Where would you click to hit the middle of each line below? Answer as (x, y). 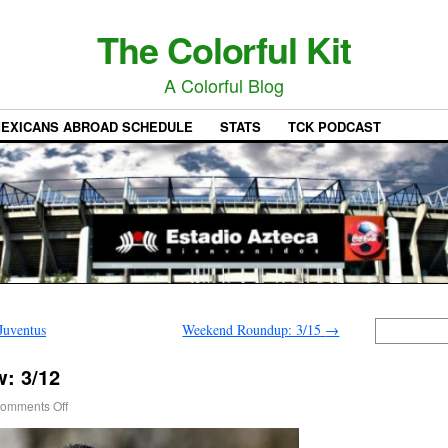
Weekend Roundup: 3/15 (254, 330)
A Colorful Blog (224, 85)
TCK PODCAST (334, 127)
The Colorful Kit (224, 49)
